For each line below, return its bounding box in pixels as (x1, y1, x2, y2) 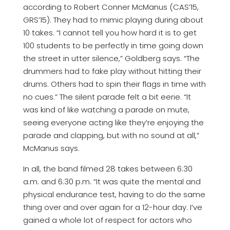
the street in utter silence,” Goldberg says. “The (23, 53, 200, 64)
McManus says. (23, 143, 80, 154)
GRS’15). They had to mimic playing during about (23, 14, 203, 26)
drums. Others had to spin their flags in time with (23, 79, 206, 90)
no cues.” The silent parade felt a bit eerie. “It (23, 91, 191, 103)
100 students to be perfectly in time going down (23, 40, 203, 51)
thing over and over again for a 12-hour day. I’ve (23, 202, 202, 213)
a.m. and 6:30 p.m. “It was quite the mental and (23, 176, 201, 187)
